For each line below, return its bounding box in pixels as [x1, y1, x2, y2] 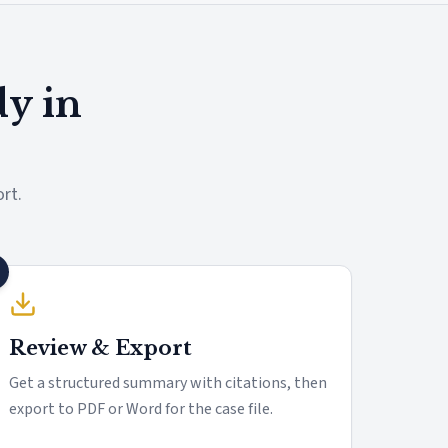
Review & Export [9, 336, 192, 360]
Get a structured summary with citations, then [9, 372, 327, 394]
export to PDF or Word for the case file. [9, 398, 273, 420]
